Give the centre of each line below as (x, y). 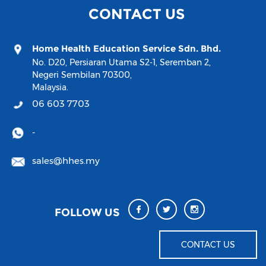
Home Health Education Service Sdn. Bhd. (126, 49)
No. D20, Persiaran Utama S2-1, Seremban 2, (121, 63)
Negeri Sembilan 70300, (82, 75)
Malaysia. (50, 88)
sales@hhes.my (66, 161)
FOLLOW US (87, 212)
